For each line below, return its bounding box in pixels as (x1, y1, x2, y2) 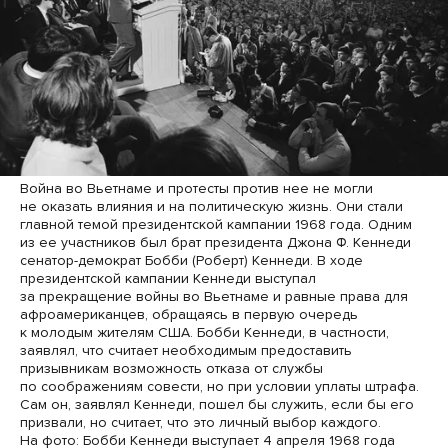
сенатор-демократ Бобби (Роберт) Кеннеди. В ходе (20, 252, 363, 270)
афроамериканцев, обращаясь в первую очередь (20, 306, 358, 324)
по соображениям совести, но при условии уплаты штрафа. (20, 378, 419, 396)
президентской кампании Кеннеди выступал (20, 270, 316, 288)
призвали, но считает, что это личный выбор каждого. (20, 414, 381, 432)
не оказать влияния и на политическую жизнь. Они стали (20, 198, 403, 216)
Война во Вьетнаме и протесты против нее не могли (20, 180, 373, 198)
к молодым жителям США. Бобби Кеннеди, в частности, (20, 324, 389, 342)
